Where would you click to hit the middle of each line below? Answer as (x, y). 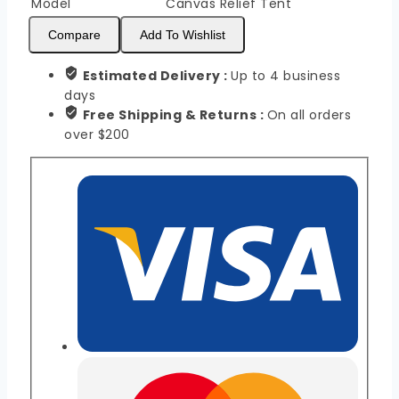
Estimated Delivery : (156, 76)
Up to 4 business (285, 76)
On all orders (309, 115)
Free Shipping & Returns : (175, 115)
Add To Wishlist (183, 35)
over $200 (97, 135)
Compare (74, 35)
